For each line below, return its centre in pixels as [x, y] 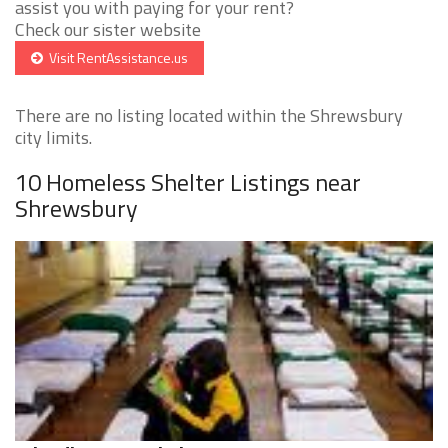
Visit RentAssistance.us [115, 58]
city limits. [53, 138]
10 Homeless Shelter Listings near [188, 182]
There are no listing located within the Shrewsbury [209, 116]
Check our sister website [108, 30]
